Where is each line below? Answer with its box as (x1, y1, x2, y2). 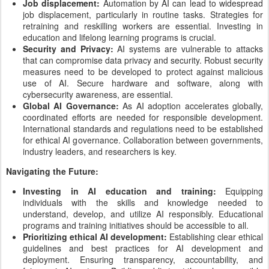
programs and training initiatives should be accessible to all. (23, 219, 249, 231)
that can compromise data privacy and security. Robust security (23, 54, 263, 66)
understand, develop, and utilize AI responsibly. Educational (23, 208, 263, 220)
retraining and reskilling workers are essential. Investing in (23, 20, 263, 32)
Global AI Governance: (23, 100, 119, 112)
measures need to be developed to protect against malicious (23, 65, 263, 77)
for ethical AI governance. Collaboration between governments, (23, 134, 263, 146)
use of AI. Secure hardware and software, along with (23, 77, 263, 89)
